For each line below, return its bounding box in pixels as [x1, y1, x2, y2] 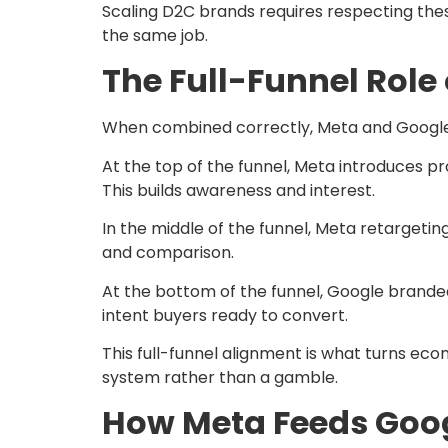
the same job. [102, 24, 208, 48]
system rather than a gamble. [102, 366, 338, 389]
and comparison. [102, 241, 234, 265]
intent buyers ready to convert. [102, 303, 348, 327]
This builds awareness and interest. [102, 178, 375, 202]
